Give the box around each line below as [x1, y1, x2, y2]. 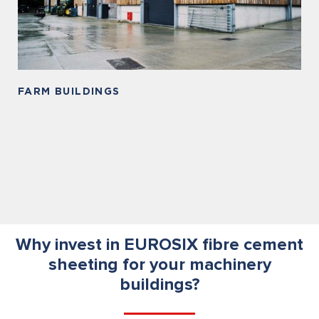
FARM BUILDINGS [18, 85, 120, 96]
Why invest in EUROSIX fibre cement [16, 236, 303, 253]
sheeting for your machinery [48, 256, 271, 273]
